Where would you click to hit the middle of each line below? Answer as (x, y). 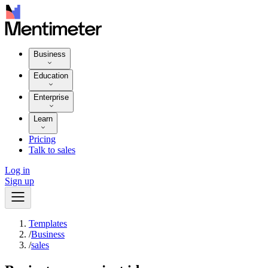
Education (51, 76)
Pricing (42, 139)
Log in (17, 170)
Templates (48, 224)
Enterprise (51, 98)
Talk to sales (52, 150)
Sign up (19, 181)
